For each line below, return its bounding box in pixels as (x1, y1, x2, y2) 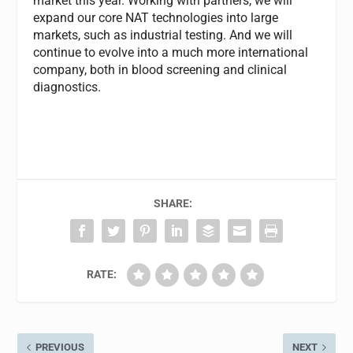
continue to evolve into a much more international (33, 44, 309, 60)
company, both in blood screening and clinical (33, 61, 288, 77)
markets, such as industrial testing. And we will (33, 27, 293, 43)
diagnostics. (33, 79, 102, 95)
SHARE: (153, 197, 192, 210)
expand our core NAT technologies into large (33, 9, 279, 25)
